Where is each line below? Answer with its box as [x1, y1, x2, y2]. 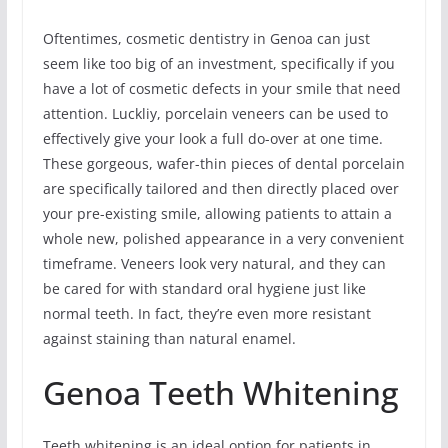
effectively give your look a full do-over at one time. [42, 129, 383, 149]
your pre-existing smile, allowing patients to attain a [42, 204, 392, 224]
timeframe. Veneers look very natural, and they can [42, 254, 386, 274]
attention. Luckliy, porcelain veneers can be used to [42, 104, 388, 124]
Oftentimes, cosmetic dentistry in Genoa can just [42, 29, 370, 49]
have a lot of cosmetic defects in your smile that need [42, 79, 401, 99]
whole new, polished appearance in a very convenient [42, 229, 404, 249]
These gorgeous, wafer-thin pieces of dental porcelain [42, 154, 405, 174]
